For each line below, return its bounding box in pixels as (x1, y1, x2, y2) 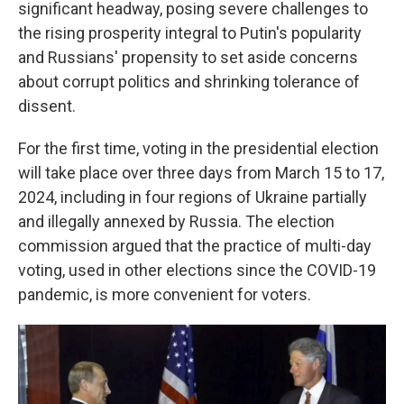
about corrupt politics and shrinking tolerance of (18, 72, 360, 92)
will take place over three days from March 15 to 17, (18, 163, 384, 183)
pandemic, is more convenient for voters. (18, 285, 311, 305)
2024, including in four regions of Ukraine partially (18, 188, 367, 207)
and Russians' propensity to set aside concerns (18, 48, 358, 68)
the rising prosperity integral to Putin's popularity (18, 23, 362, 43)
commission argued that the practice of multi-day (18, 236, 372, 256)
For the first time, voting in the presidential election (18, 139, 379, 159)
